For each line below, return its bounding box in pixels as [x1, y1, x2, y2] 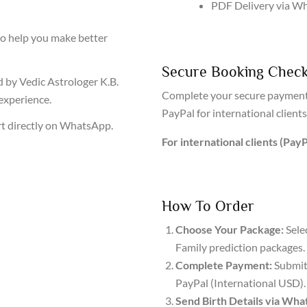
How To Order [162, 197, 254, 214]
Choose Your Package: [175, 223, 284, 236]
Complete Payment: [175, 258, 272, 271]
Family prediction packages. [175, 241, 305, 254]
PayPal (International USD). [175, 276, 306, 289]
